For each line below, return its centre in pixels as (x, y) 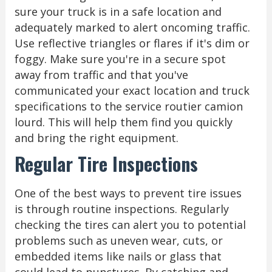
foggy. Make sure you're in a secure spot (120, 59)
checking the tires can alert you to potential (130, 224)
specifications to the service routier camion (128, 106)
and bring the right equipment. (96, 138)
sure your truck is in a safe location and (118, 11)
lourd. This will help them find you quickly (123, 122)
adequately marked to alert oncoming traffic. (132, 27)
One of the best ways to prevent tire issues (128, 193)
